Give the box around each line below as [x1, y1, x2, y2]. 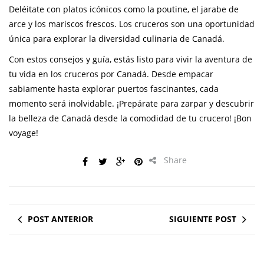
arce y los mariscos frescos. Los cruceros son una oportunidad [9, 18, 255, 30]
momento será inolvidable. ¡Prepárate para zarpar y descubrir [9, 98, 254, 110]
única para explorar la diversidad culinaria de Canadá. [9, 33, 225, 45]
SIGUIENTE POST [169, 213, 236, 225]
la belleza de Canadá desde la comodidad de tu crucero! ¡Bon [9, 113, 252, 124]
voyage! [9, 127, 38, 139]
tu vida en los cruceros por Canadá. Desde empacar [9, 68, 213, 80]
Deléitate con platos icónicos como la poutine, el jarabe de [9, 4, 239, 15]
